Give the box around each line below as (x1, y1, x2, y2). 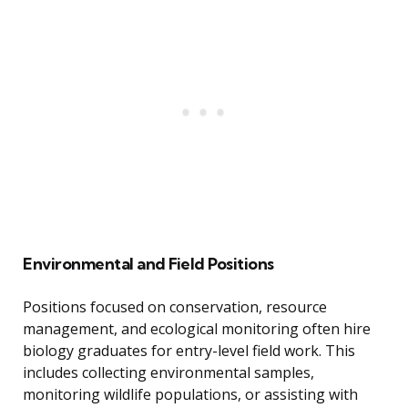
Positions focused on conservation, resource (23, 297, 327, 318)
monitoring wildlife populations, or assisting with (23, 384, 358, 405)
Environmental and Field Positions (23, 253, 274, 275)
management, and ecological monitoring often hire (23, 319, 371, 340)
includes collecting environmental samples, (23, 362, 314, 383)
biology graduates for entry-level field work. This (23, 341, 355, 362)
